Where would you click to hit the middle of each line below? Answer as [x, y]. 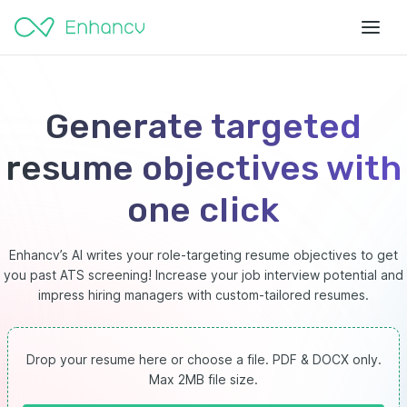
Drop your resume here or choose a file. [149, 359]
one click [203, 210]
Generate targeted [203, 126]
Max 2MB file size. [203, 379]
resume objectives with [203, 168]
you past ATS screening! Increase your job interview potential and [203, 275]
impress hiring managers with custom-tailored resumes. [203, 295]
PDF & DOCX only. [327, 359]
